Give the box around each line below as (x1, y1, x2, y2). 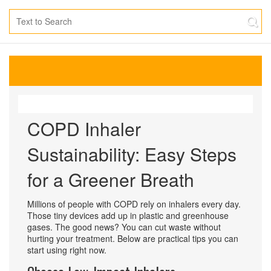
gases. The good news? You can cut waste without (27, 221, 221, 233)
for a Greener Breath (27, 166, 194, 192)
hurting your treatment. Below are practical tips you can (27, 232, 238, 244)
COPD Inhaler (27, 116, 141, 142)
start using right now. (27, 244, 106, 256)
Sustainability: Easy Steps (27, 141, 237, 167)
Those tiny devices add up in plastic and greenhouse (27, 209, 229, 221)
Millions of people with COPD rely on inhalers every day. (27, 198, 241, 210)
